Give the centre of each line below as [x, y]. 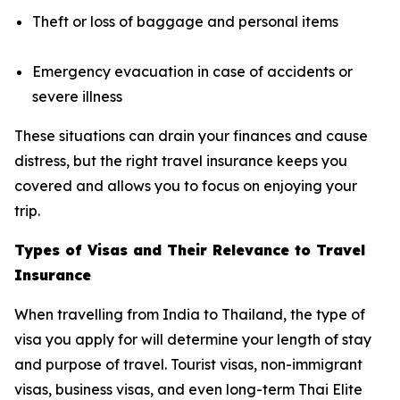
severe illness [77, 96]
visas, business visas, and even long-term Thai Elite [188, 389]
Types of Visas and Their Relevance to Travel [190, 250]
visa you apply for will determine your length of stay [193, 339]
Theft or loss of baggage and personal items [185, 21]
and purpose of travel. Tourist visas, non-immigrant [188, 364]
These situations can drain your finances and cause [191, 135]
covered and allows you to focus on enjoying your [186, 185]
